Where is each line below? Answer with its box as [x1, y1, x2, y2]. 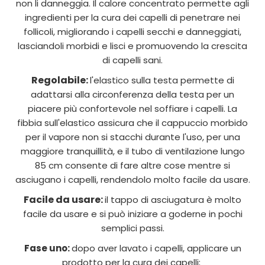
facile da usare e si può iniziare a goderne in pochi [22, 208, 243, 220]
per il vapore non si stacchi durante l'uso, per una [25, 131, 240, 143]
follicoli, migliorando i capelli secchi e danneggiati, [24, 25, 241, 38]
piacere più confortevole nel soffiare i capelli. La [28, 102, 237, 115]
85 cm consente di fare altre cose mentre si [35, 159, 230, 172]
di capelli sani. [102, 54, 163, 66]
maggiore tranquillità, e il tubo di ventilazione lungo [20, 145, 245, 157]
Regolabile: [31, 73, 90, 87]
